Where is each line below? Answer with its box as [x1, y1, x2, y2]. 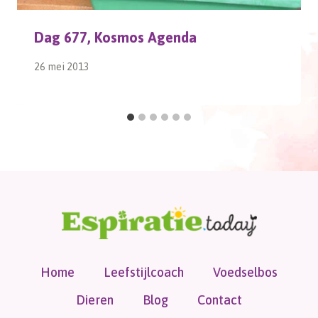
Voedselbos [213, 265, 278, 280]
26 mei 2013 [34, 60, 89, 72]
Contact [197, 292, 243, 307]
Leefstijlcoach [104, 265, 184, 280]
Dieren [75, 292, 114, 307]
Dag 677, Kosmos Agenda [34, 29, 197, 46]
